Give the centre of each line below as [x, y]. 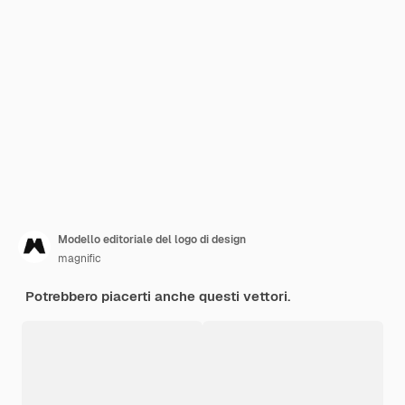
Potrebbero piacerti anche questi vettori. [158, 296]
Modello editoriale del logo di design [152, 240]
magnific [80, 259]
